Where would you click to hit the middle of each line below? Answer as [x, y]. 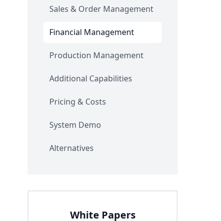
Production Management [96, 55]
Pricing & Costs [78, 101]
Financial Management [92, 32]
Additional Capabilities [91, 78]
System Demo [75, 125]
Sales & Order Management [101, 9]
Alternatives [72, 148]
